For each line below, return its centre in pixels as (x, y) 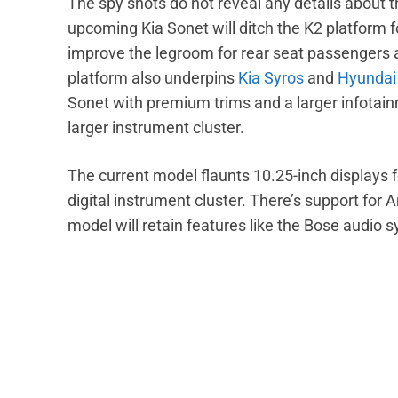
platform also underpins (153, 78)
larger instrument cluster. (156, 128)
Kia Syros (271, 78)
